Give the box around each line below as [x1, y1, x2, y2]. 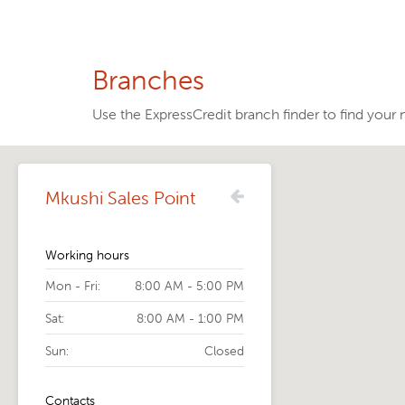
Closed [204, 343, 244, 359]
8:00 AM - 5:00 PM [135, 278, 244, 294]
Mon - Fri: [45, 278, 100, 294]
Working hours [45, 247, 129, 263]
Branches [92, 63, 204, 97]
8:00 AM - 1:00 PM [137, 310, 244, 326]
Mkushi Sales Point [45, 186, 195, 209]
